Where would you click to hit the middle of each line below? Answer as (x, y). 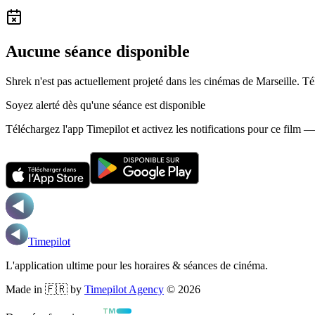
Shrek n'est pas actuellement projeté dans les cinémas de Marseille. (153, 81)
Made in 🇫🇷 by (44, 289)
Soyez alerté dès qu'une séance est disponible (105, 105)
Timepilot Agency (124, 289)
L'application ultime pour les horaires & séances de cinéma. (137, 265)
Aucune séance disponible (98, 51)
